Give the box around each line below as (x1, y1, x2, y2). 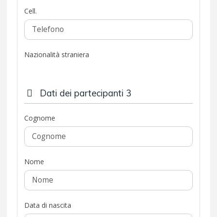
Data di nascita (24, 200, 71, 210)
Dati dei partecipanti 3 (37, 87, 131, 99)
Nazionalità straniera (24, 49, 89, 59)
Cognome (24, 113, 55, 123)
